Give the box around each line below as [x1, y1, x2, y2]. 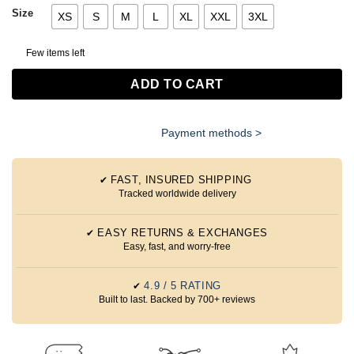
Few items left [26, 47, 85, 58]
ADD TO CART [130, 77, 224, 91]
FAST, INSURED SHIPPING [111, 173, 252, 186]
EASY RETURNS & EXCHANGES [97, 226, 268, 239]
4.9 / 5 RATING [144, 279, 221, 292]
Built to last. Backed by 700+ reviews [99, 293, 255, 305]
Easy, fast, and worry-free [123, 240, 231, 252]
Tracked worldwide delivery [118, 187, 236, 199]
